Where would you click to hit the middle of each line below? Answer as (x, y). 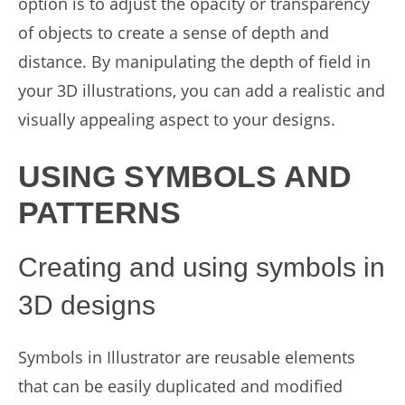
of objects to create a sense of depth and (174, 33)
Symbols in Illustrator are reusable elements (187, 357)
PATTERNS (99, 212)
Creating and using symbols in (202, 267)
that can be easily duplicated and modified (180, 386)
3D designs (87, 305)
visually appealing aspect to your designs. (177, 119)
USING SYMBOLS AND (185, 176)
